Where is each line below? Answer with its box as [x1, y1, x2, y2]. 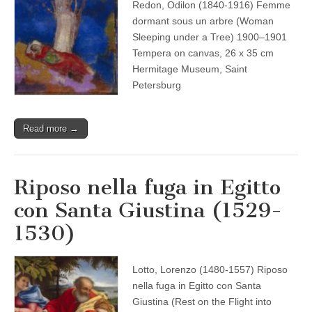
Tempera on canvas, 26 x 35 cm [132, 47, 274, 58]
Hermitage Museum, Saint [132, 63, 247, 75]
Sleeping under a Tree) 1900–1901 [132, 31, 287, 42]
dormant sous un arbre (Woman [132, 15, 274, 26]
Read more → [23, 123, 79, 134]
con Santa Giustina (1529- [14, 198, 282, 223]
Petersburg [132, 79, 181, 91]
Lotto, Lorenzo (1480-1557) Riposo [132, 264, 288, 275]
